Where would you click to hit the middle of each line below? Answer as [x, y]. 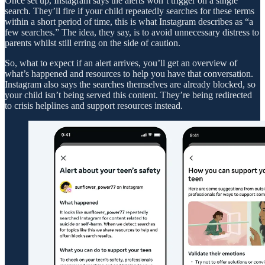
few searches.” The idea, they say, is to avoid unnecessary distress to [132, 32]
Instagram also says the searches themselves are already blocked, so [130, 84]
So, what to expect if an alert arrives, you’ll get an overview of [121, 63]
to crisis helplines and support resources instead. [94, 105]
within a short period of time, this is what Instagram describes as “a [129, 21]
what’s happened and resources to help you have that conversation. [129, 73]
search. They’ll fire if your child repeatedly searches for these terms [130, 11]
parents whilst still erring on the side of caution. [93, 43]
